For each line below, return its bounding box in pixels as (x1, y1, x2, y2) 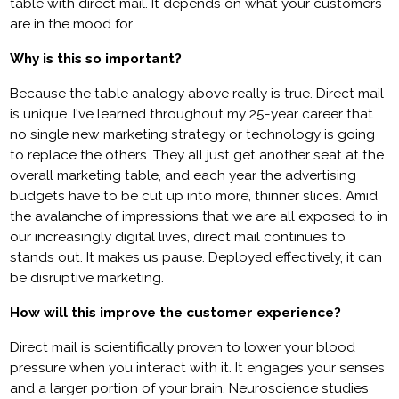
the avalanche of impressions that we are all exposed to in (10, 208, 388, 225)
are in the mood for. (10, 16, 135, 33)
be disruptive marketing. (10, 270, 165, 287)
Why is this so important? (10, 51, 183, 68)
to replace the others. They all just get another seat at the (10, 147, 385, 164)
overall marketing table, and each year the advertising (10, 167, 357, 184)
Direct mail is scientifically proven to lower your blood (10, 339, 356, 356)
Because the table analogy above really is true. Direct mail (10, 85, 385, 102)
